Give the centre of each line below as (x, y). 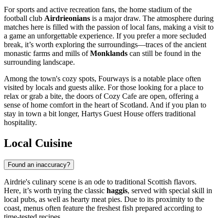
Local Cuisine (38, 143)
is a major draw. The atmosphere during (152, 18)
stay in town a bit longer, (43, 114)
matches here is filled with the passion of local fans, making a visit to (109, 27)
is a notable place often (165, 79)
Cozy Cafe (120, 96)
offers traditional (170, 114)
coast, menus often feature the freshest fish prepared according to (103, 208)
